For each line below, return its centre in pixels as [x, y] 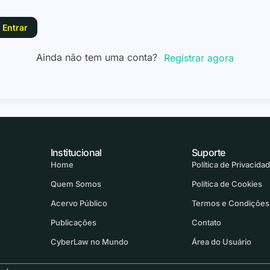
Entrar [15, 27]
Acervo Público [79, 203]
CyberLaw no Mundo [89, 242]
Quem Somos [76, 184]
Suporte [208, 153]
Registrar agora [199, 58]
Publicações [73, 223]
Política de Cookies [227, 184]
